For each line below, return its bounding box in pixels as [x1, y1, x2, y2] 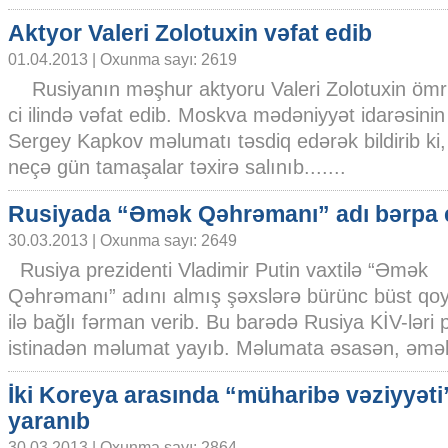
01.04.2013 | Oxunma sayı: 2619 [8, 50, 237, 68]
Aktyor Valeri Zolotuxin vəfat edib [8, 20, 372, 46]
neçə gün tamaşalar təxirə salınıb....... [8, 156, 346, 178]
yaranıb [8, 408, 90, 434]
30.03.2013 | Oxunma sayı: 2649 [8, 231, 237, 249]
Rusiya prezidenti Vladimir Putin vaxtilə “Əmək [8, 259, 428, 281]
